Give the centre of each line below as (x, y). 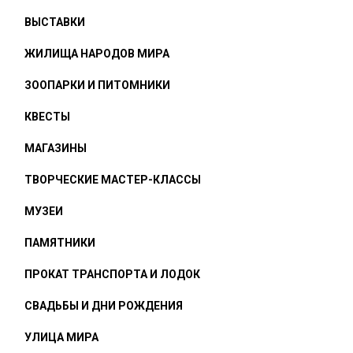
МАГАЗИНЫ (56, 148)
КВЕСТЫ (47, 117)
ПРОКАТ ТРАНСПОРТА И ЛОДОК (112, 274)
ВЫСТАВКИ (55, 22)
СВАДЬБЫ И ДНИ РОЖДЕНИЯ (104, 306)
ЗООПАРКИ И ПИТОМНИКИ (97, 85)
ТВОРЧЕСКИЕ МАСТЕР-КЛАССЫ (113, 180)
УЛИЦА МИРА (61, 337)
